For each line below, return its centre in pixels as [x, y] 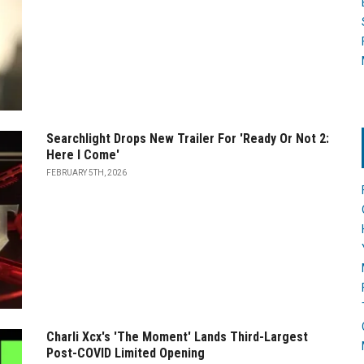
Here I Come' [83, 154]
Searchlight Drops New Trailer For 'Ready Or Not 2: [188, 138]
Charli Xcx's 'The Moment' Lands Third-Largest [177, 336]
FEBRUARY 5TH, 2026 [87, 172]
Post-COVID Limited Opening [126, 353]
